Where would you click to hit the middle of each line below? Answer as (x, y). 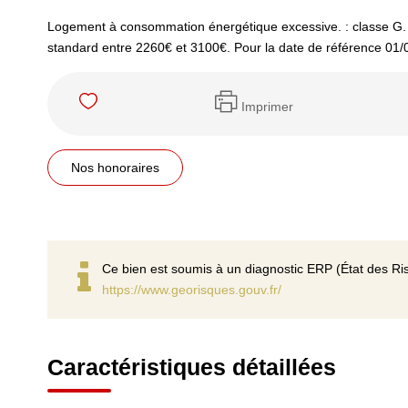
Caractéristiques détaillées (192, 367)
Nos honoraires (115, 168)
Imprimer (267, 106)
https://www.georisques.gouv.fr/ (192, 290)
